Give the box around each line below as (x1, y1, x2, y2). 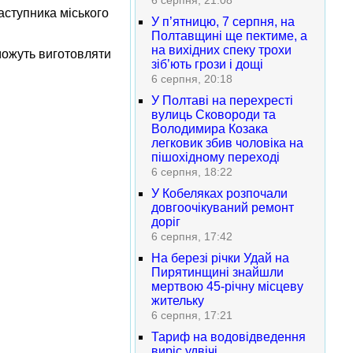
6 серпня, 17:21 (151, 309, 232, 321)
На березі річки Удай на (151, 251, 289, 265)
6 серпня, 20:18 (151, 72, 232, 85)
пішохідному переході (151, 150, 280, 164)
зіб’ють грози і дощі (151, 58, 263, 71)
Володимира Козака (151, 122, 268, 136)
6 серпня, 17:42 (151, 230, 232, 243)
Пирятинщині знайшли (151, 266, 284, 279)
